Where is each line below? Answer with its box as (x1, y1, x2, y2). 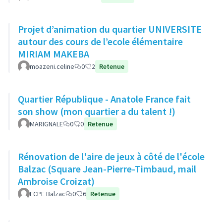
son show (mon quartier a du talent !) (18, 105, 175, 117)
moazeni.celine (30, 62, 74, 71)
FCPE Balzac (30, 189, 65, 198)
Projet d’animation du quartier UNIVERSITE (18, 23, 202, 35)
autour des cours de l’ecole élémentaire (18, 35, 183, 48)
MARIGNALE (30, 119, 63, 128)
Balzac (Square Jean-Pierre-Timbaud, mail (18, 163, 197, 175)
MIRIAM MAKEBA (18, 48, 89, 60)
